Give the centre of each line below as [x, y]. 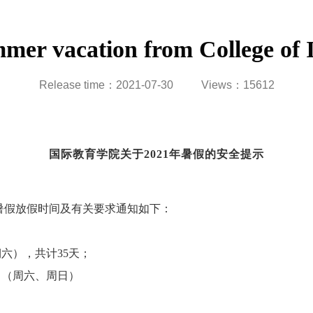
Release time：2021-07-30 [106, 85]
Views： [222, 85]
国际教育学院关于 [96, 154]
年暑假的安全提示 [217, 154]
